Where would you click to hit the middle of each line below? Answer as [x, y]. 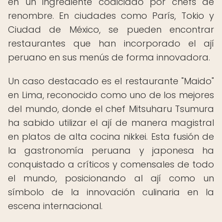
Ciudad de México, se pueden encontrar [111, 29]
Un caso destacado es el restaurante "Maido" [111, 81]
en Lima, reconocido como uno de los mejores [111, 95]
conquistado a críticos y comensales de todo [111, 164]
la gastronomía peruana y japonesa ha [111, 150]
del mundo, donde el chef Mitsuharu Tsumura [111, 109]
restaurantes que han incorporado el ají [111, 43]
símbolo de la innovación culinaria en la [111, 192]
